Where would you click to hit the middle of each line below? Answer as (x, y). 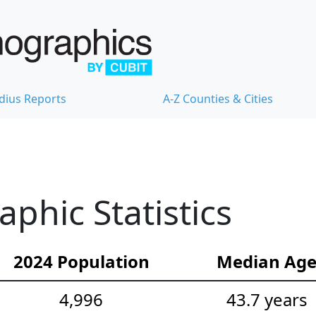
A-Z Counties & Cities (218, 99)
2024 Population (81, 262)
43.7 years (267, 300)
